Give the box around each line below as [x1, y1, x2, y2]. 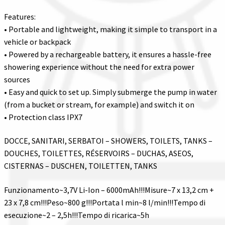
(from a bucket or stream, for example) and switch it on [4, 99, 194, 109]
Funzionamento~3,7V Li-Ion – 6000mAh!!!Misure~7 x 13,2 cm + [4, 184, 214, 195]
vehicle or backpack [4, 36, 71, 47]
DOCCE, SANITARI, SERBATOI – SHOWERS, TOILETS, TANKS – [4, 136, 212, 146]
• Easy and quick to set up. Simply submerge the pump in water [4, 86, 217, 97]
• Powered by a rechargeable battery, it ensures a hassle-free [4, 49, 211, 59]
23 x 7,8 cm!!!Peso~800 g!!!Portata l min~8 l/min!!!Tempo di [4, 197, 205, 207]
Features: [4, 11, 36, 22]
